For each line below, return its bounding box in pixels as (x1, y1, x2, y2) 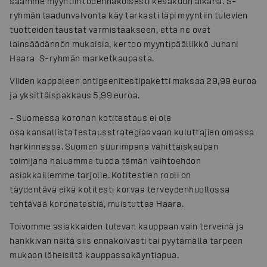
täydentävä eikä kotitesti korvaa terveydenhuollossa (10, 184, 230, 194)
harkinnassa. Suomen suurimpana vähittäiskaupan (10, 141, 218, 151)
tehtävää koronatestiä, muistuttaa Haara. (10, 198, 186, 209)
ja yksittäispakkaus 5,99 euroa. (10, 89, 144, 100)
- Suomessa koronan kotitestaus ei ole (10, 112, 172, 123)
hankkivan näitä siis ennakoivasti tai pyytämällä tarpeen (10, 235, 243, 246)
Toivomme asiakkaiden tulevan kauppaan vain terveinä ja (10, 221, 244, 231)
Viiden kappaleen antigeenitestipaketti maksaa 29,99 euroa (10, 75, 257, 86)
